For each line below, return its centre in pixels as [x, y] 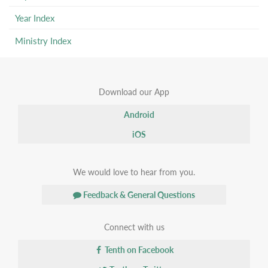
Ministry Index [43, 40]
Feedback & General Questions [138, 194]
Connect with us [134, 227]
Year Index [35, 18]
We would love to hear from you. [134, 172]
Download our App [134, 92]
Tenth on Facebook [138, 249]
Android [138, 114]
